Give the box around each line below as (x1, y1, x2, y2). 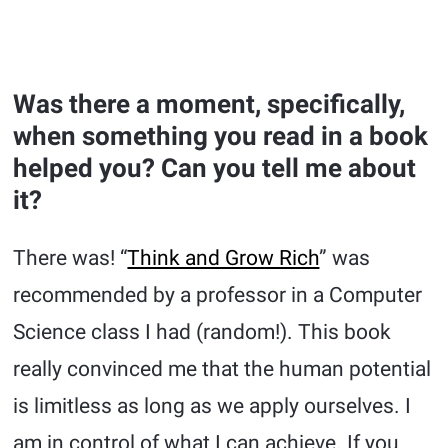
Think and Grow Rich (127, 246, 320, 271)
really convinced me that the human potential (13, 357, 432, 382)
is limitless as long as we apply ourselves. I (13, 394, 412, 419)
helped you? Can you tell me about (13, 153, 417, 184)
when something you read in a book (13, 121, 429, 152)
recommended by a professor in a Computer (13, 283, 423, 308)
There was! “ (13, 246, 128, 271)
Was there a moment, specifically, (13, 89, 406, 120)
